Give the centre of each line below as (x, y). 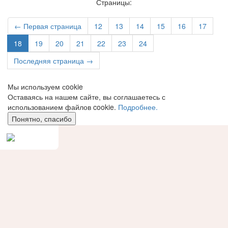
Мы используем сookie (45, 87)
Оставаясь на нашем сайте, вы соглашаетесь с (87, 97)
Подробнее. (138, 107)
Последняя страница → (53, 61)
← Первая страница (48, 26)
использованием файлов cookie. (63, 107)
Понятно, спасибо (42, 119)
